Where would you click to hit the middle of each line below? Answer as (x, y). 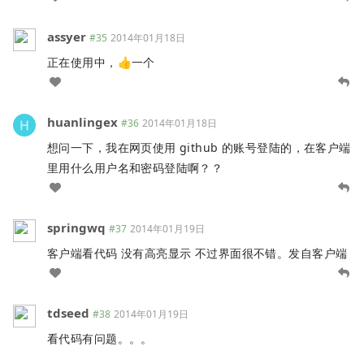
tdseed (68, 312)
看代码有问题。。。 (100, 338)
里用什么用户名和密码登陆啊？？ (135, 167)
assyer (67, 36)
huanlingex (82, 121)
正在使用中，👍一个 (101, 62)
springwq (76, 227)
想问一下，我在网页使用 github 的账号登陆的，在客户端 (199, 147)
